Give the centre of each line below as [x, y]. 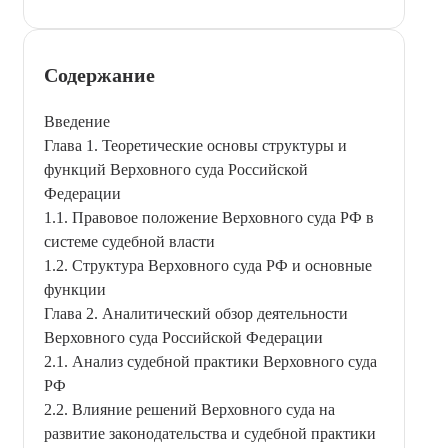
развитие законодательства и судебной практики [210, 433]
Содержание [99, 74]
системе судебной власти [129, 241]
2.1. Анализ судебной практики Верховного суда [210, 361]
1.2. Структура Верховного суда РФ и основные [208, 265]
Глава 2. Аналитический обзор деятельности [196, 313]
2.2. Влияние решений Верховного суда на [189, 409]
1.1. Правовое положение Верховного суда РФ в [209, 217]
